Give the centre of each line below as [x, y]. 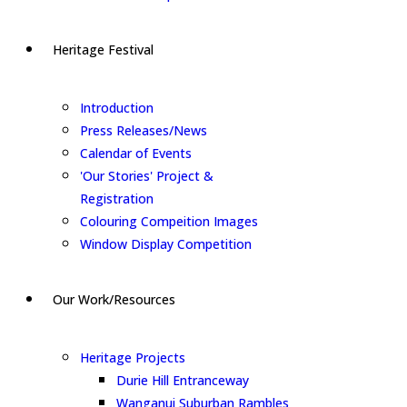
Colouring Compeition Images [169, 221]
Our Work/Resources [114, 299]
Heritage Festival [103, 50]
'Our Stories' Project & [147, 176]
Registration [117, 199]
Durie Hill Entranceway [183, 380]
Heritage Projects [133, 357]
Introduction [117, 108]
